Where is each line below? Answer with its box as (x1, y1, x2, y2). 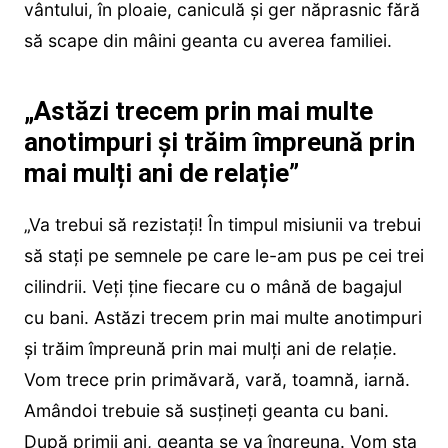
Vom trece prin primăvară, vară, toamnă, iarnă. (23, 369, 410, 391)
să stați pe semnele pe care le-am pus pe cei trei (23, 245, 424, 267)
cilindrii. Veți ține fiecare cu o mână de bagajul (23, 276, 402, 298)
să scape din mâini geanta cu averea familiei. (23, 30, 392, 52)
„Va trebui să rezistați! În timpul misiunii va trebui (23, 214, 421, 236)
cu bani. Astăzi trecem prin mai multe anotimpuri (23, 307, 422, 329)
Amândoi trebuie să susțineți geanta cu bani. (23, 400, 389, 422)
